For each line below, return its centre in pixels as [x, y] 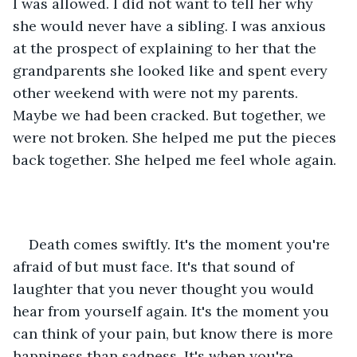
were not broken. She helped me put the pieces [177, 137]
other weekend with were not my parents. [157, 92]
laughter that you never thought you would [165, 288]
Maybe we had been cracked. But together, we [171, 115]
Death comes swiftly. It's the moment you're [181, 244]
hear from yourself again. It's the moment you [173, 311]
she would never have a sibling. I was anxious [171, 25]
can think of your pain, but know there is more [175, 333]
